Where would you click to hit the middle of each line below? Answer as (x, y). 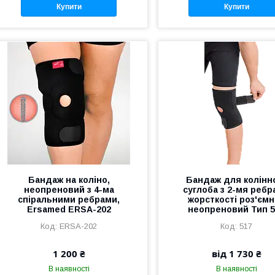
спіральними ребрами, (69, 200)
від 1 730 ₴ (236, 254)
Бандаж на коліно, (69, 180)
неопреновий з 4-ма (69, 190)
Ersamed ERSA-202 (69, 210)
